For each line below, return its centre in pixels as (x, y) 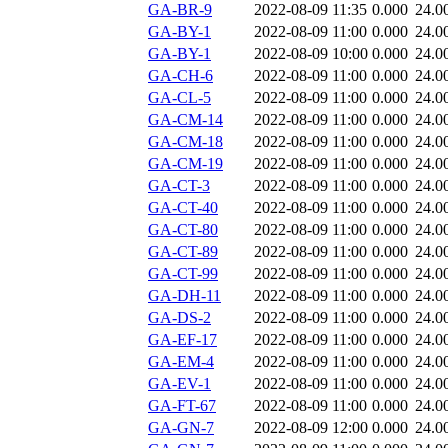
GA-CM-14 (185, 120)
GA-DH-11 (184, 296)
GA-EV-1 (179, 384)
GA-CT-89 (183, 252)
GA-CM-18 (185, 142)
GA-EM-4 (181, 362)
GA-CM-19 (185, 164)
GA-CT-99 (183, 274)
